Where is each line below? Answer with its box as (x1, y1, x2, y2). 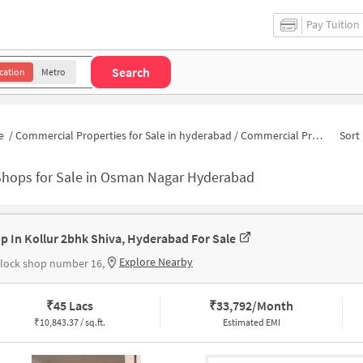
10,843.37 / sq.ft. (39, 316, 105, 329)
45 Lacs (53, 297, 93, 314)
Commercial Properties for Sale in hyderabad (15, 127, 232, 143)
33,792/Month (216, 297, 294, 314)
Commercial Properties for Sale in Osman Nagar (241, 127, 312, 143)
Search (112, 63, 150, 80)
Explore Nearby (119, 254, 193, 270)
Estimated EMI (222, 316, 280, 329)
